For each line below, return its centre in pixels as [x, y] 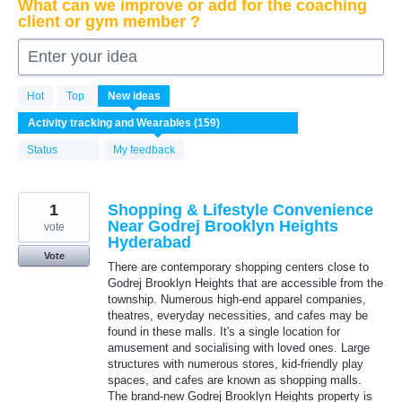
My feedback [144, 150]
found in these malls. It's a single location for [224, 332]
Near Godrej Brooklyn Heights [223, 226]
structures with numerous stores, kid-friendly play [236, 364]
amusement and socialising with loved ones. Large [239, 348]
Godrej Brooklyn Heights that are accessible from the [245, 283]
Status [42, 150]
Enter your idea [83, 57]
